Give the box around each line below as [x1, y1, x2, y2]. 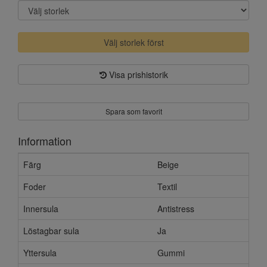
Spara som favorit [105, 106, 162, 116]
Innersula [23, 203, 58, 215]
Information [18, 133, 72, 148]
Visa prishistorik [106, 69, 168, 80]
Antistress [157, 203, 194, 215]
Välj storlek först [103, 36, 164, 48]
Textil [157, 181, 177, 193]
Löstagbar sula [23, 225, 79, 237]
